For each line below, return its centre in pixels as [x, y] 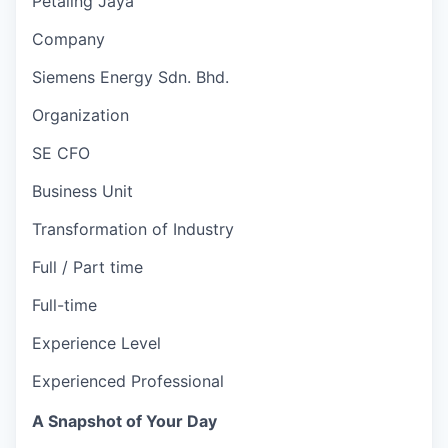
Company [68, 38]
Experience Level [96, 342]
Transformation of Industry [133, 228]
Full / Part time [87, 266]
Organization [80, 114]
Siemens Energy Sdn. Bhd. [130, 76]
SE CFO [61, 152]
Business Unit [82, 190]
